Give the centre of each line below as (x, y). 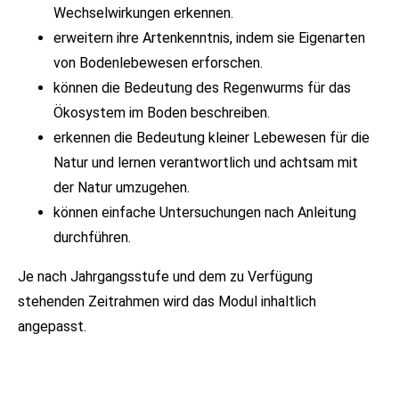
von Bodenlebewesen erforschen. (159, 63)
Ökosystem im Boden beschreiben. (162, 113)
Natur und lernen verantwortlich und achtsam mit (206, 163)
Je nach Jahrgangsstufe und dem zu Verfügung (166, 277)
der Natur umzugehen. (122, 188)
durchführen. (93, 238)
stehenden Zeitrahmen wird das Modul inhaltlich (167, 302)
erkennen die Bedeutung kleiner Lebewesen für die (212, 138)
